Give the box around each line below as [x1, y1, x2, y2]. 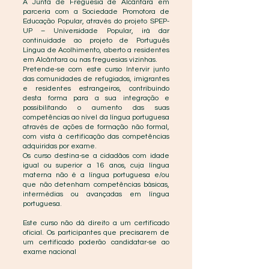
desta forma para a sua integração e [23, 94, 169, 102]
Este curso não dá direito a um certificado [23, 219, 169, 227]
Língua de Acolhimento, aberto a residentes [23, 46, 169, 54]
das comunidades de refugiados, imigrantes [23, 75, 169, 83]
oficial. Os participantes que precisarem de [23, 229, 169, 237]
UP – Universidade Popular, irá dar [23, 27, 169, 35]
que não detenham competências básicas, [23, 181, 169, 189]
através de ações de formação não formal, [23, 123, 169, 131]
